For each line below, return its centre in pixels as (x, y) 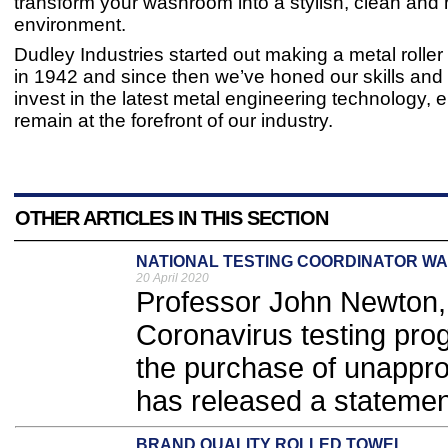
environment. (70, 24)
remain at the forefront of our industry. (173, 120)
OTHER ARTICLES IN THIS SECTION (171, 218)
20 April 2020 (172, 278)
